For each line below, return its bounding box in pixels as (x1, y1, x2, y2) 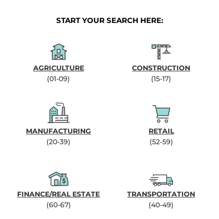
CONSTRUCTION (132, 64, 191, 72)
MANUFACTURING (26, 127, 91, 135)
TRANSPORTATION (127, 190, 196, 198)
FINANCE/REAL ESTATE (17, 190, 100, 198)
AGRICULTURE (33, 64, 84, 72)
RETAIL (148, 127, 174, 135)
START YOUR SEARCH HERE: (56, 16, 163, 25)
